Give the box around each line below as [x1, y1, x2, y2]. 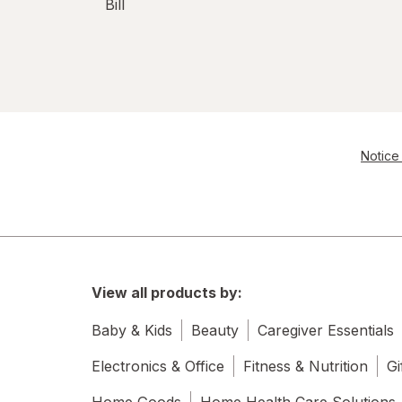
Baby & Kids [92, 320, 172, 339]
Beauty [191, 320, 239, 339]
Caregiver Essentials [258, 320, 394, 339]
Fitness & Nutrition [243, 356, 368, 375]
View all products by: [92, 283, 242, 301]
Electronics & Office [92, 356, 224, 375]
